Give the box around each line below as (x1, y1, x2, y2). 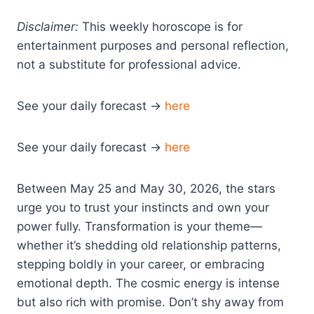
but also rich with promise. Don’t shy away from (17, 294, 284, 309)
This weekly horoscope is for (78, 19, 243, 34)
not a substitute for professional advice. (17, 57, 241, 71)
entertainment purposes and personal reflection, (17, 38, 289, 53)
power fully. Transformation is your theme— (17, 219, 262, 233)
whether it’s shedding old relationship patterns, (17, 238, 281, 252)
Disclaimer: (17, 19, 78, 34)
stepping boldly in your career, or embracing (17, 257, 264, 271)
